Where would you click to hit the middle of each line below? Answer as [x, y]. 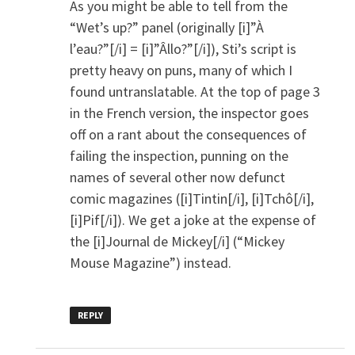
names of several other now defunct [177, 177]
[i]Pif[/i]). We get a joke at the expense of [193, 220]
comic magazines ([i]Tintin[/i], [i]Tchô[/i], [191, 199]
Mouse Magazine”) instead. [150, 263]
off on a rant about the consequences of [188, 135]
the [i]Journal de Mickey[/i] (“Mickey [177, 242]
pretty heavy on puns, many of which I [181, 71]
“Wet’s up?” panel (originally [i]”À [166, 28]
